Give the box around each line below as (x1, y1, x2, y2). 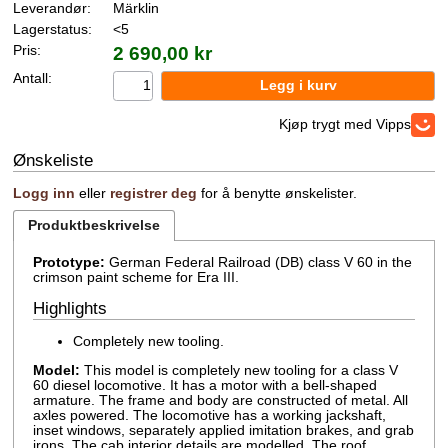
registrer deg (110, 185, 198, 201)
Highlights (33, 298, 108, 318)
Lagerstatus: (13, 21, 93, 37)
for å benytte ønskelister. (197, 185, 358, 201)
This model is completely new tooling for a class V (80, 362, 399, 378)
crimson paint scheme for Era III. (33, 269, 240, 285)
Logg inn (13, 185, 76, 201)
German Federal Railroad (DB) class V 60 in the (105, 254, 413, 270)
